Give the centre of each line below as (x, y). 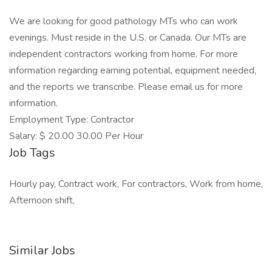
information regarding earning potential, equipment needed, (133, 70)
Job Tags (32, 153)
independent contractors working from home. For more (124, 54)
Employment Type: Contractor (72, 120)
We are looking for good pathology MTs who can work (124, 21)
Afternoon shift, (42, 200)
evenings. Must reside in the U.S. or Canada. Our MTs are (128, 38)
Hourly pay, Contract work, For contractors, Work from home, (136, 184)
